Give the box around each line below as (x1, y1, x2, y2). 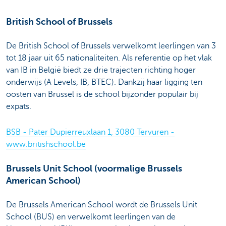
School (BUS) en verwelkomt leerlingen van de (6, 212, 176, 221)
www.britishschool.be (6, 139, 86, 149)
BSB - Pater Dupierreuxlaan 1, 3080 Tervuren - (6, 127, 175, 137)
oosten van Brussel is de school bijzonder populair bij (6, 90, 198, 99)
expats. (6, 102, 31, 111)
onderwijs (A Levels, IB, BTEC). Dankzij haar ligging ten (6, 78, 202, 87)
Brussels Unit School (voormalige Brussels (6, 163, 182, 174)
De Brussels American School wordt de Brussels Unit (6, 200, 197, 209)
